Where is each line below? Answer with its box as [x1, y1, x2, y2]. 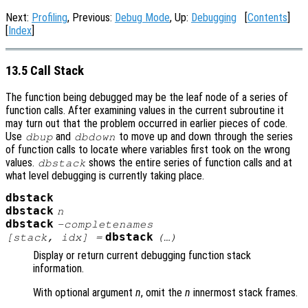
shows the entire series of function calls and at [86, 156, 293, 170]
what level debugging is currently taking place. [5, 169, 204, 183]
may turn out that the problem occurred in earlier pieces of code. [5, 117, 287, 131]
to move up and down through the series [115, 130, 293, 144]
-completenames [56, 219, 153, 230]
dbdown [74, 131, 115, 143]
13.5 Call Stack [5, 63, 84, 78]
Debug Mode [115, 11, 170, 24]
